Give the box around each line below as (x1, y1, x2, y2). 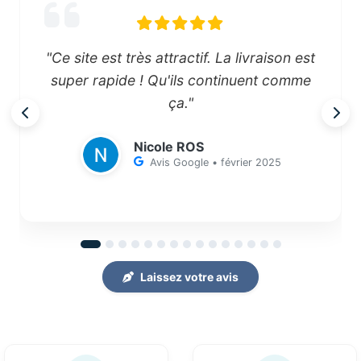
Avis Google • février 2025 (149, 156, 281, 168)
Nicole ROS (133, 138, 204, 155)
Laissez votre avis (140, 269, 239, 284)
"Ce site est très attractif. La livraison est (46, 48, 315, 66)
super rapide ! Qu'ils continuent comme (50, 71, 311, 89)
